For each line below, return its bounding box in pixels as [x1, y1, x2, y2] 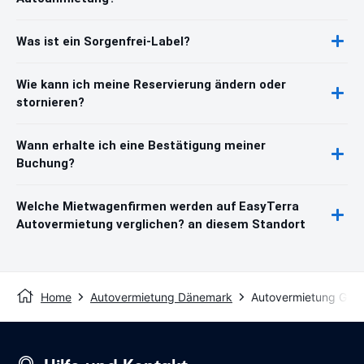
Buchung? [16, 155, 75, 171]
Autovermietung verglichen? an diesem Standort [16, 216, 305, 232]
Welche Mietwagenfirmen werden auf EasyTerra [16, 198, 299, 214]
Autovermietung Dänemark [90, 289, 232, 304]
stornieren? [16, 94, 84, 110]
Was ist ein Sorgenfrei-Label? [16, 33, 190, 49]
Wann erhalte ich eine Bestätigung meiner [16, 137, 266, 153]
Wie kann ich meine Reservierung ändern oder [16, 76, 286, 92]
